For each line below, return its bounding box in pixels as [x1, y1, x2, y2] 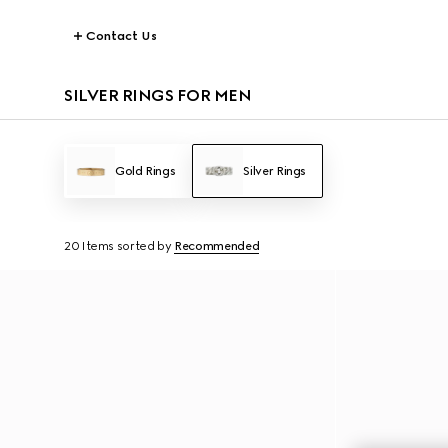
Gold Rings [115, 164, 176, 178]
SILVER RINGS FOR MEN [64, 86, 252, 105]
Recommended [174, 239, 260, 253]
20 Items [64, 239, 115, 253]
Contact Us [86, 29, 157, 43]
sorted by [116, 239, 172, 253]
